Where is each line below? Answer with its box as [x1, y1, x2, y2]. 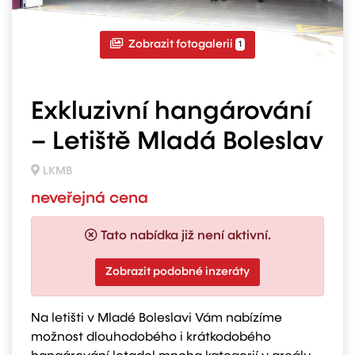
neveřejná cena [31, 190, 148, 206]
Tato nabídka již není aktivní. [100, 230, 271, 242]
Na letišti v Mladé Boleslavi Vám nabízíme [31, 312, 282, 325]
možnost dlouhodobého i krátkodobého [31, 331, 271, 344]
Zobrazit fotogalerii [125, 39, 235, 50]
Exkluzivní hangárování [31, 99, 311, 124]
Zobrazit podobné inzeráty [105, 266, 250, 277]
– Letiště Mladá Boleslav [31, 129, 323, 155]
